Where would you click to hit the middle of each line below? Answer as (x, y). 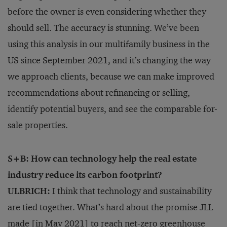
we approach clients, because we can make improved (111, 77)
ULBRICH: (29, 191)
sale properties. (38, 125)
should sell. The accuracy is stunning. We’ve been (103, 28)
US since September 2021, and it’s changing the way (109, 60)
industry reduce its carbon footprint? (85, 175)
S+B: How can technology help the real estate (102, 159)
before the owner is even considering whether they (107, 12)
